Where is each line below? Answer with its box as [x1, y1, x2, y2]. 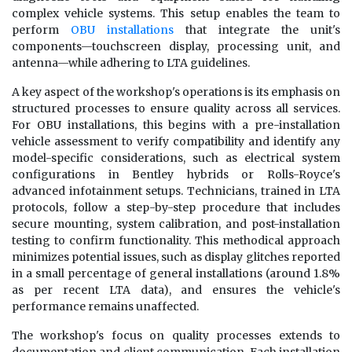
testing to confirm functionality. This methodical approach [12, 233, 340, 248]
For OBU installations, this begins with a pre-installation [12, 118, 340, 133]
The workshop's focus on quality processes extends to [12, 328, 340, 343]
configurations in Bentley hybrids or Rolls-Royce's [12, 167, 340, 182]
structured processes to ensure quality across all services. [12, 101, 340, 116]
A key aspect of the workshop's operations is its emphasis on [12, 85, 340, 100]
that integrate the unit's [174, 23, 340, 38]
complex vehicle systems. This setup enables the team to [12, 6, 340, 21]
